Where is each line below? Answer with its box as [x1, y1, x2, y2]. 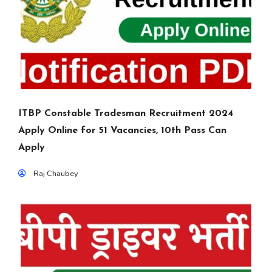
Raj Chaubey [33, 168, 78, 179]
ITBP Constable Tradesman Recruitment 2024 [18, 109, 233, 118]
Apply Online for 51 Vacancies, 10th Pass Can [18, 126, 226, 135]
